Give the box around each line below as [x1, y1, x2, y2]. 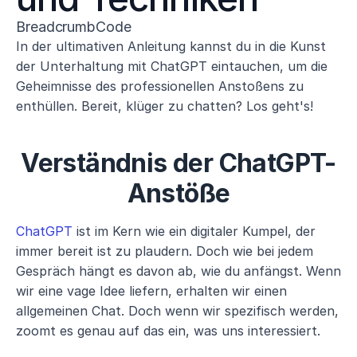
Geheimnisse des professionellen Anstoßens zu [16, 78, 304, 94]
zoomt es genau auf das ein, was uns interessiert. [16, 323, 320, 339]
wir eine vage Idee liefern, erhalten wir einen [16, 283, 287, 299]
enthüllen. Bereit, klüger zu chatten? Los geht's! [16, 98, 313, 114]
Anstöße [127, 178, 230, 209]
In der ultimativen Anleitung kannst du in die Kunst [16, 38, 326, 54]
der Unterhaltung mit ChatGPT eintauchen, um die [16, 58, 328, 74]
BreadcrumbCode [16, 18, 131, 35]
